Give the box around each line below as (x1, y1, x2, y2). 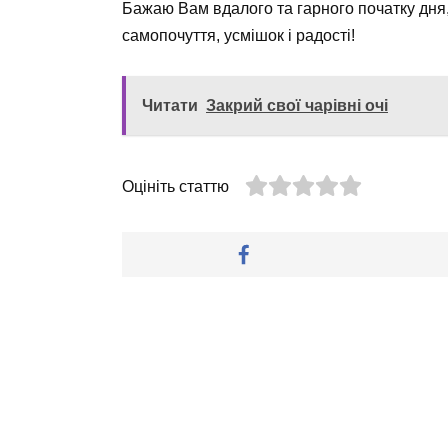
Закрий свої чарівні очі (206, 96, 388, 114)
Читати (142, 96, 198, 114)
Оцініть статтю (122, 177, 229, 195)
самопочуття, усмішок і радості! (122, 26, 355, 44)
